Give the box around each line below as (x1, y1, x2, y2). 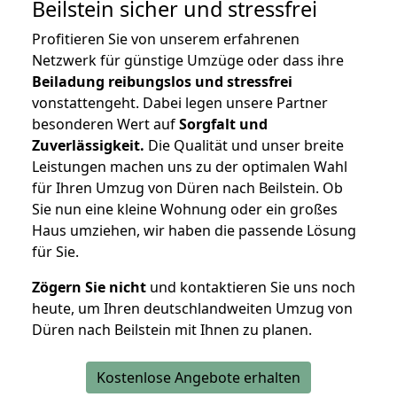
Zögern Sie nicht (32, 277, 146, 298)
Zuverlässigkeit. (32, 136, 144, 156)
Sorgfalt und (179, 114, 268, 135)
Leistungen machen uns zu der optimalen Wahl (32, 157, 347, 177)
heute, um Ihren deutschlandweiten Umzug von (32, 299, 353, 319)
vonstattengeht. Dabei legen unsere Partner (32, 93, 328, 113)
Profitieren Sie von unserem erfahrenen (32, 29, 300, 50)
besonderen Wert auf (32, 114, 179, 135)
